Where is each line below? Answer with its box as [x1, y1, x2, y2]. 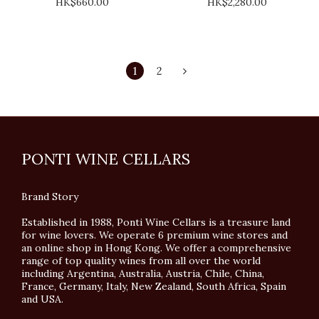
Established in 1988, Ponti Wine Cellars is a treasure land [21, 216, 291, 229]
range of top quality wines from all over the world [21, 254, 261, 267]
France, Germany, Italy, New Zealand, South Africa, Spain [21, 280, 286, 293]
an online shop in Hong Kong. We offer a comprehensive [21, 241, 291, 254]
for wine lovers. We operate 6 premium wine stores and [21, 229, 288, 241]
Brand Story [21, 190, 78, 203]
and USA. [21, 293, 69, 305]
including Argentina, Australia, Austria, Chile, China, [21, 267, 264, 280]
